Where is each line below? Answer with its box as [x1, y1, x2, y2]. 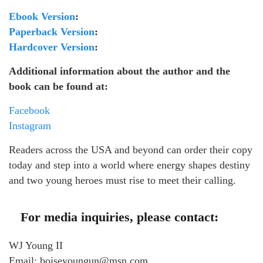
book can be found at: [9, 80, 108, 92]
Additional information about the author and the [9, 65, 230, 77]
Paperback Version [9, 25, 95, 38]
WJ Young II [9, 239, 63, 251]
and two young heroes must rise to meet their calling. [9, 174, 236, 186]
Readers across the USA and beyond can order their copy [9, 143, 252, 156]
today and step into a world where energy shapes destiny [9, 159, 250, 171]
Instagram [9, 119, 51, 131]
